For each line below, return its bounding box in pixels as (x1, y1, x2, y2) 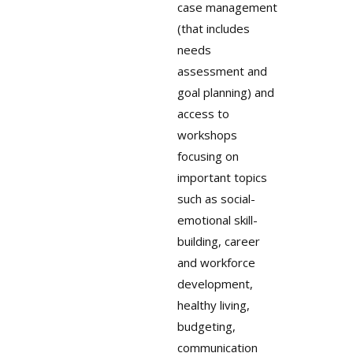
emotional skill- (176, 212, 258, 229)
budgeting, (176, 318, 236, 335)
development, (176, 276, 253, 292)
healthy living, (176, 297, 250, 314)
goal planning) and (176, 84, 274, 101)
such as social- (176, 191, 255, 207)
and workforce (176, 255, 255, 271)
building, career (176, 233, 260, 250)
